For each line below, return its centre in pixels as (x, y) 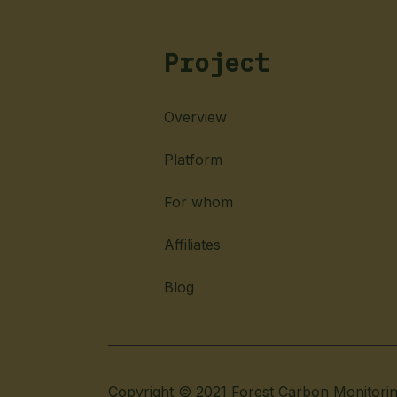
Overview (195, 117)
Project (216, 62)
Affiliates (192, 245)
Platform (193, 160)
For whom (198, 202)
